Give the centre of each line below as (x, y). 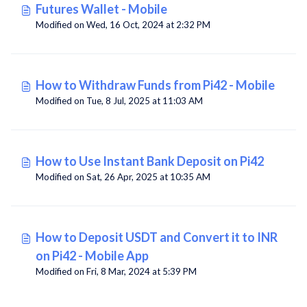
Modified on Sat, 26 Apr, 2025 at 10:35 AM (123, 177)
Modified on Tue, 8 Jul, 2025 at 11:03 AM (119, 101)
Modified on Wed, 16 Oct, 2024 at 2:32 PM (193, 25)
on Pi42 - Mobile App (92, 256)
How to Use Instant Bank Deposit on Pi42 (150, 161)
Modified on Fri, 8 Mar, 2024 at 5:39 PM (180, 271)
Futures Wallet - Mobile (101, 9)
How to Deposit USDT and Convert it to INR (157, 237)
